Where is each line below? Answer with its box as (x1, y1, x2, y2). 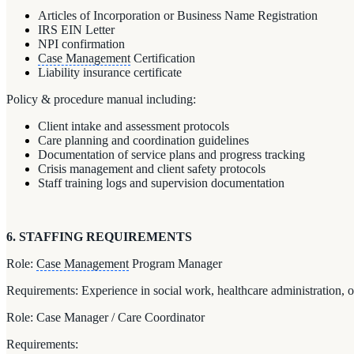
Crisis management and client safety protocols (38, 161, 265, 175)
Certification (130, 51, 195, 65)
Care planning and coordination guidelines (38, 133, 249, 147)
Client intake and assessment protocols (38, 119, 229, 133)
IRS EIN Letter (38, 22, 115, 36)
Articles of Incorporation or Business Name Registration (38, 8, 318, 22)
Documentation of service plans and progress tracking (38, 147, 305, 161)
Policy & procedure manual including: (6, 92, 196, 106)
